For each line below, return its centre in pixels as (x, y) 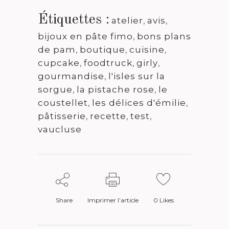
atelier (127, 20)
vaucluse (60, 129)
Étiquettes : (74, 20)
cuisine (147, 49)
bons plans (164, 36)
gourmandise (71, 76)
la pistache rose (116, 89)
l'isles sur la (137, 76)
